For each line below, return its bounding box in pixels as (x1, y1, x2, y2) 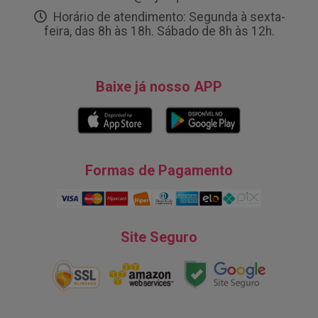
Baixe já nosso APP (96, 78, 222, 96)
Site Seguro (121, 228, 197, 246)
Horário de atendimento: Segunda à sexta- (50, 10, 285, 25)
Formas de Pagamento (85, 162, 233, 180)
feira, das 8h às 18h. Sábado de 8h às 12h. (43, 24, 275, 39)
